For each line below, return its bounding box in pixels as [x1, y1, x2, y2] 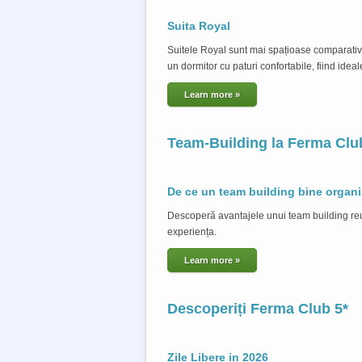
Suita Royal [167, 19, 230, 32]
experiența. [167, 225, 217, 238]
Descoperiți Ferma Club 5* [167, 300, 348, 317]
